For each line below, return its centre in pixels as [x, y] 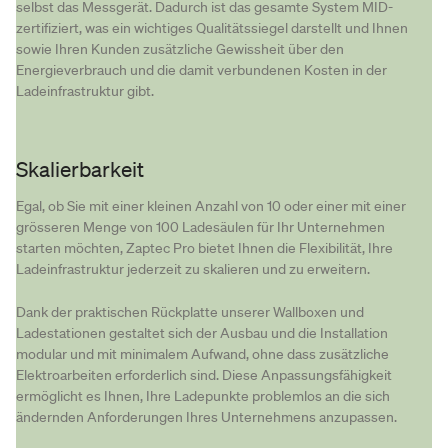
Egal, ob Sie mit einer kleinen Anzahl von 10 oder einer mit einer [211, 206]
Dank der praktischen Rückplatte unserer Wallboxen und [190, 311]
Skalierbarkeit [80, 169]
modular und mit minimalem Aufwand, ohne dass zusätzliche [202, 353]
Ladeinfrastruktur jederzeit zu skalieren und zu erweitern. [193, 269]
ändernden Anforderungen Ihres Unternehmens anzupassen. [206, 416]
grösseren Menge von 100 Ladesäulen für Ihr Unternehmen [200, 227]
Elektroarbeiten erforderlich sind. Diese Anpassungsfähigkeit [204, 374]
